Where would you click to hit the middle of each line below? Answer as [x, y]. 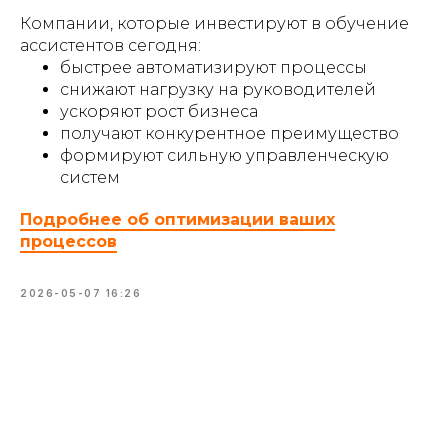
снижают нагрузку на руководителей [218, 89]
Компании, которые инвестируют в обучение [214, 23]
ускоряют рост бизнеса [159, 111]
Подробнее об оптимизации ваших [177, 219]
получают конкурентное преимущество [229, 133]
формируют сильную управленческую [224, 155]
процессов [68, 241]
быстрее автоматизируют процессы [213, 67]
